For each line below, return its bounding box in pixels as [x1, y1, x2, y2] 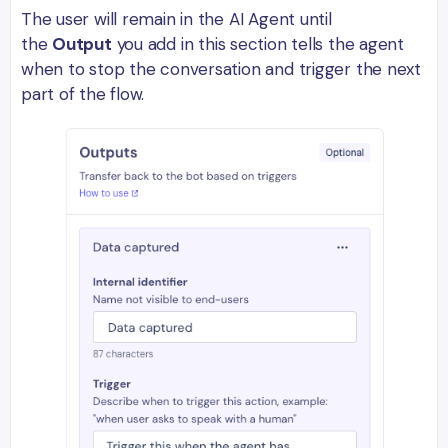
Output [52, 33, 112, 56]
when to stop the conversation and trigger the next [21, 58, 421, 81]
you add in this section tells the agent [111, 33, 405, 56]
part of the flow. [21, 83, 145, 106]
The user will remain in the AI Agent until [21, 8, 332, 31]
